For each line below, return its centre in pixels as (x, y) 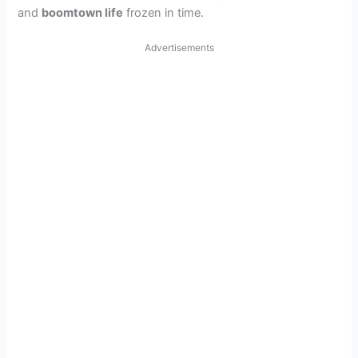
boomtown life (83, 13)
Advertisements (179, 47)
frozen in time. (164, 13)
